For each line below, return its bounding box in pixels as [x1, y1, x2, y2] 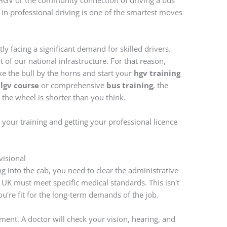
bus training [106, 80, 154, 91]
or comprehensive [39, 80, 107, 91]
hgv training [134, 68, 181, 79]
